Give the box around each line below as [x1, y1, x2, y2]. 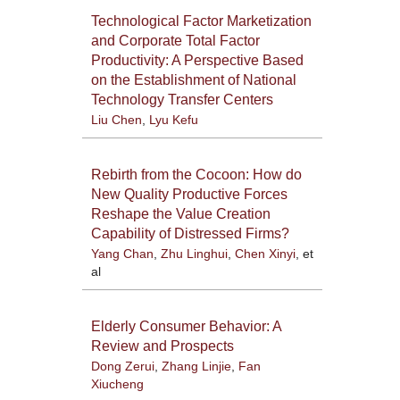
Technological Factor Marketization [90, 12, 312, 29]
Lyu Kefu [148, 112, 198, 127]
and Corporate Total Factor [90, 32, 260, 48]
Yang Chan [90, 246, 154, 261]
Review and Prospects [90, 337, 234, 354]
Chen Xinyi [234, 246, 296, 261]
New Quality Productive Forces [90, 186, 287, 202]
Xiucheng [90, 376, 144, 391]
